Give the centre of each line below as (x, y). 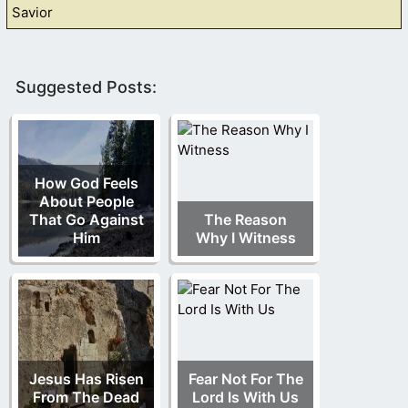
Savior (32, 12)
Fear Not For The (245, 379)
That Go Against (86, 220)
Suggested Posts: (86, 87)
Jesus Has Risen (86, 379)
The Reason (245, 220)
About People (86, 202)
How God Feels (86, 184)
